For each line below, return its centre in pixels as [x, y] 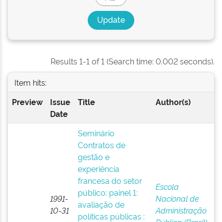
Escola [167, 186]
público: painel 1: [108, 192]
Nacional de [177, 198]
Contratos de [101, 145]
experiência [98, 168]
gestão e [93, 157]
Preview [27, 102]
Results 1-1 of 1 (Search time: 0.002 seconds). [133, 61]
